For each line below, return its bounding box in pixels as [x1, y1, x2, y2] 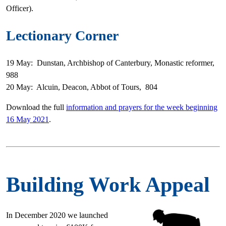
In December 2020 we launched [6, 210, 108, 219]
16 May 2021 [6, 115, 49, 124]
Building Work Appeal [6, 173, 210, 196]
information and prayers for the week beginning [66, 102, 217, 111]
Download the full [6, 102, 66, 111]
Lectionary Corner [6, 27, 119, 43]
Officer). [6, 4, 35, 13]
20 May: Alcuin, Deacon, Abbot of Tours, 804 [6, 82, 157, 91]
